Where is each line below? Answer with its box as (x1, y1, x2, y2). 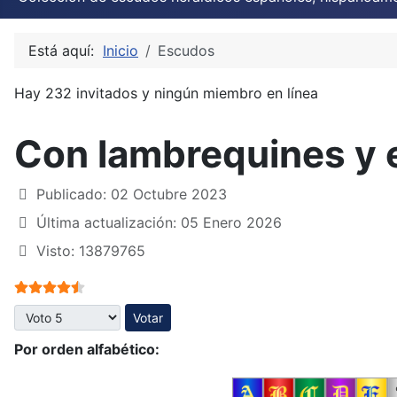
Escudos (158, 41, 214, 59)
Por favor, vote (13, 304, 113, 323)
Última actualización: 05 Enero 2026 (36, 213, 282, 231)
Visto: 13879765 (36, 241, 145, 260)
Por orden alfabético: (14, 339, 160, 358)
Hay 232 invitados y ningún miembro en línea (14, 83, 318, 102)
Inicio (103, 41, 138, 59)
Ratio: (13, 276, 56, 294)
